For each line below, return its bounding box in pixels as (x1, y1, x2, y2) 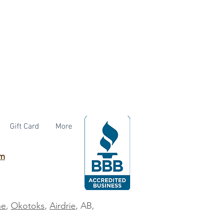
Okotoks (11, 200, 45, 212)
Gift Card (10, 122, 39, 132)
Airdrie (50, 200, 76, 212)
